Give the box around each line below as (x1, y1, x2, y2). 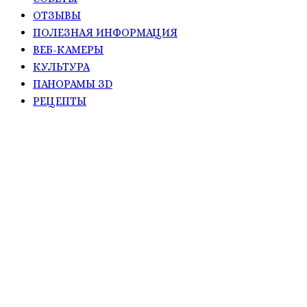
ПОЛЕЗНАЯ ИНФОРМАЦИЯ (33, 25, 177, 39)
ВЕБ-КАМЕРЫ (33, 42, 103, 56)
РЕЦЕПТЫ (33, 94, 86, 108)
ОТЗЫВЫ (33, 8, 81, 22)
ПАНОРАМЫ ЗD (33, 77, 112, 90)
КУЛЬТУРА (33, 60, 90, 73)
